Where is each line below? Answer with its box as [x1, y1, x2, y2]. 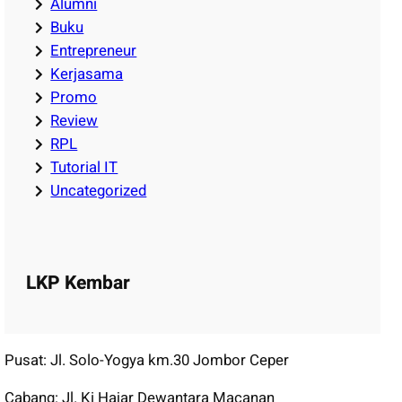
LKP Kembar [26, 268, 131, 297]
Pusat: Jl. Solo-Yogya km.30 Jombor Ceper [4, 348, 290, 371]
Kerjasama [50, 63, 124, 86]
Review [50, 109, 99, 133]
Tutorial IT [50, 156, 118, 179]
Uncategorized [50, 179, 147, 203]
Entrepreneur [50, 39, 137, 63]
